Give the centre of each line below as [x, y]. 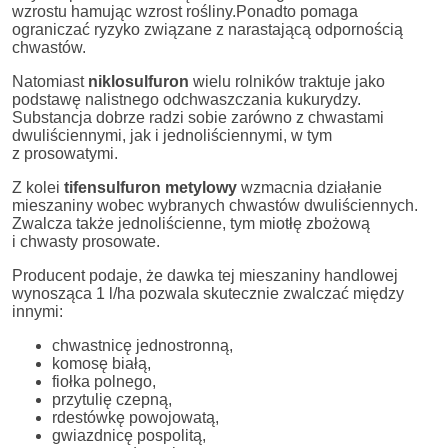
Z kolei [38, 187]
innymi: [37, 311]
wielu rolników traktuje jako [287, 81]
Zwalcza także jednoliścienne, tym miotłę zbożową [191, 223]
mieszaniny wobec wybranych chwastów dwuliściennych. [215, 205]
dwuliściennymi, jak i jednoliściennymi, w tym [172, 135]
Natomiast [50, 81]
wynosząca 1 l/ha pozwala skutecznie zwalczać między [208, 293]
